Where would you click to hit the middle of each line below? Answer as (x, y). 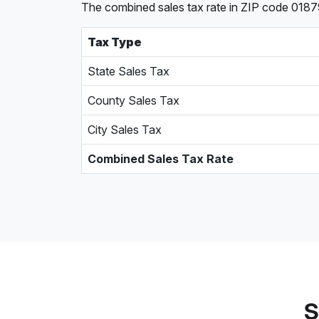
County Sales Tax (134, 100)
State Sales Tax (129, 71)
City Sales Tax (125, 130)
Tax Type (115, 42)
